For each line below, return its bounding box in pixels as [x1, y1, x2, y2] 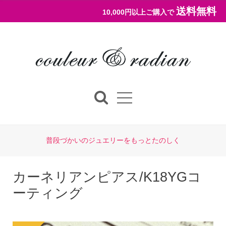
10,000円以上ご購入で [102, 8, 174, 16]
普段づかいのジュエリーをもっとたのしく [46, 137, 180, 144]
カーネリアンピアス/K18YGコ [13, 169, 201, 185]
